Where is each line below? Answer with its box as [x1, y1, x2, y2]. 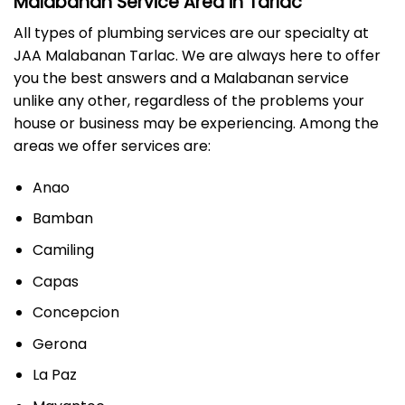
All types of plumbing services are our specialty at [14, 23, 369, 44]
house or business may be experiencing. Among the [14, 113, 379, 135]
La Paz [32, 364, 77, 386]
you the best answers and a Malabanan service [14, 68, 349, 89]
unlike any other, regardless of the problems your [14, 90, 364, 112]
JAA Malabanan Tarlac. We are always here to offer [14, 45, 381, 67]
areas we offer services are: [14, 136, 211, 157]
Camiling [32, 240, 94, 261]
